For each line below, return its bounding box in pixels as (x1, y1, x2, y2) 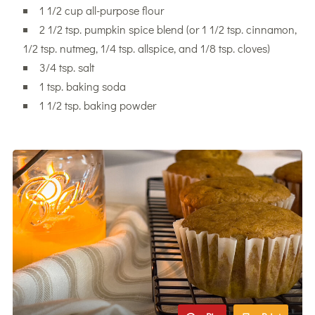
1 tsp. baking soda (39, 78, 126, 94)
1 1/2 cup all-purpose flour (39, 2, 164, 18)
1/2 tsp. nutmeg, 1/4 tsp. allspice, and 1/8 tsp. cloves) (22, 40, 270, 56)
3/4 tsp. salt (39, 59, 94, 75)
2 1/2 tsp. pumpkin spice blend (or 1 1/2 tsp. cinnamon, (39, 21, 297, 37)
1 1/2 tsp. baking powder (39, 97, 156, 112)
